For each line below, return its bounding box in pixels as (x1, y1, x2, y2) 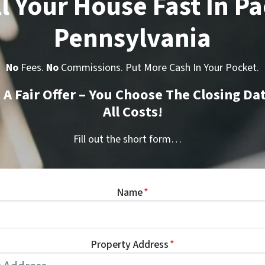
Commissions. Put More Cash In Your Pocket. (59, 60, 259, 75)
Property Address (91, 237, 169, 252)
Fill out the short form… (73, 131, 182, 147)
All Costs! (102, 101, 163, 122)
